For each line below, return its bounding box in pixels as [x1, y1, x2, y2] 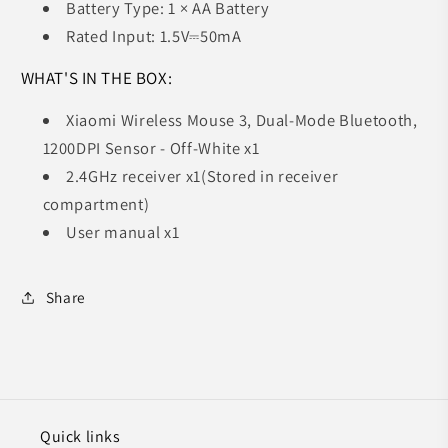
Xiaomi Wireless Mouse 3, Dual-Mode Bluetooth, [66, 108, 418, 131]
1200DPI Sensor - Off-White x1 [42, 136, 260, 159]
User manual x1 [66, 220, 180, 243]
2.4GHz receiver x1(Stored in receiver [66, 164, 339, 187]
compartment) [42, 192, 150, 215]
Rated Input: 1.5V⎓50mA [66, 24, 242, 47]
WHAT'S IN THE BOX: [20, 66, 173, 89]
